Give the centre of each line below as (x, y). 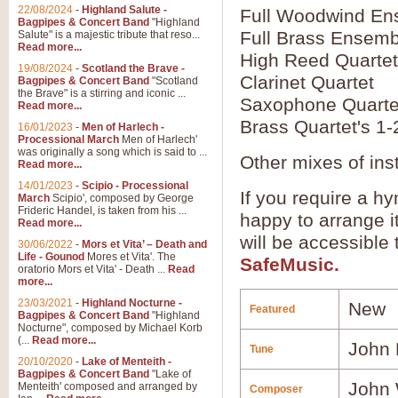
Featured (272, 309)
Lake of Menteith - (127, 362)
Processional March (68, 139)
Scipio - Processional (135, 186)
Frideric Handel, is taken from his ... (102, 211)
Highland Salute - (124, 10)
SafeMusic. (290, 264)
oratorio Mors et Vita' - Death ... (93, 269)
